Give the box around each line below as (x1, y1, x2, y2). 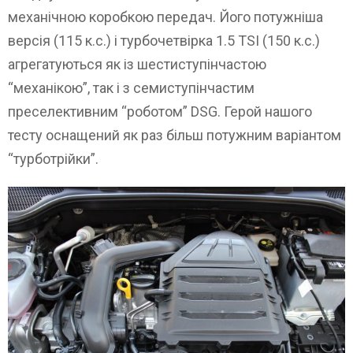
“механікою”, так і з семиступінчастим (8, 80, 255, 97)
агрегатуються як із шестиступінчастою (8, 56, 266, 73)
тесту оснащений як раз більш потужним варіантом (8, 127, 341, 144)
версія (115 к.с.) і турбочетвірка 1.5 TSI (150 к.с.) (8, 32, 320, 50)
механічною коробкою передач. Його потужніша (8, 9, 323, 26)
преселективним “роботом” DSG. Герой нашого (8, 103, 312, 121)
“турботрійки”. (8, 150, 98, 168)
